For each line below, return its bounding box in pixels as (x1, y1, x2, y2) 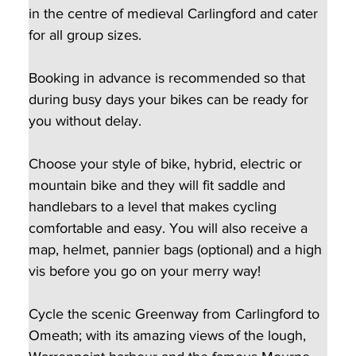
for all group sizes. (28, 27, 149, 44)
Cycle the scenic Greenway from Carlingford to (28, 306, 323, 323)
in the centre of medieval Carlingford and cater (28, 6, 322, 22)
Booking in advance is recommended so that (28, 70, 309, 87)
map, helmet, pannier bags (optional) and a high (28, 242, 326, 258)
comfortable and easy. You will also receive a (28, 220, 311, 237)
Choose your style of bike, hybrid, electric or (28, 156, 306, 172)
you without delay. (28, 113, 141, 130)
